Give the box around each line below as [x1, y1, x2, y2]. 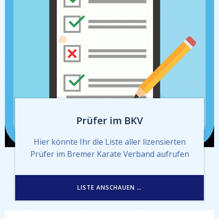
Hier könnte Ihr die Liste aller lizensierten [33, 136, 186, 147]
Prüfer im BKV [76, 113, 143, 127]
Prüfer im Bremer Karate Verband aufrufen [30, 148, 189, 159]
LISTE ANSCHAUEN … [77, 183, 142, 192]
